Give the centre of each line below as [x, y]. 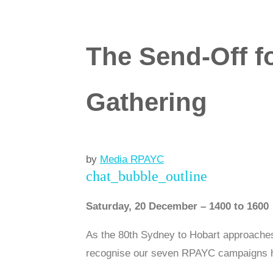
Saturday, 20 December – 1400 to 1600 [177, 206]
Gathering [146, 102]
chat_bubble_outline [146, 176]
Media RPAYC [132, 159]
